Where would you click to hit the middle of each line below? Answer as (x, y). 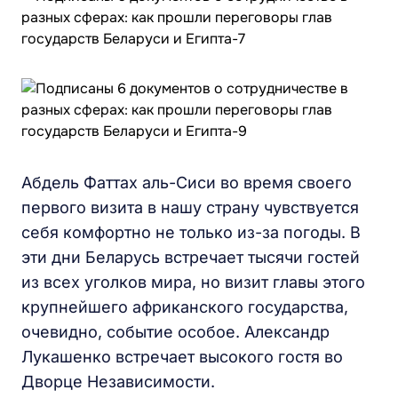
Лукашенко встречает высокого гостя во (182, 357)
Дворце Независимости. (118, 382)
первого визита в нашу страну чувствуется (190, 207)
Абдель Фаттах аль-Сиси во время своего (187, 183)
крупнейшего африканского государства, (185, 307)
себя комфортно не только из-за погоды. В (191, 232)
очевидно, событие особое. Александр (175, 332)
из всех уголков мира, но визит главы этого (193, 282)
